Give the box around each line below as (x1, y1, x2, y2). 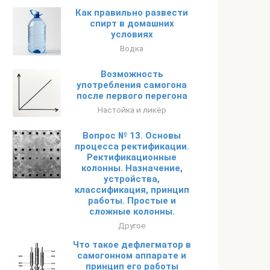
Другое (118, 221, 146, 230)
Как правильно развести (75, 7, 188, 18)
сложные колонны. (89, 206, 175, 217)
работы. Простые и (87, 195, 176, 206)
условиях (110, 29, 153, 40)
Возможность (100, 69, 163, 80)
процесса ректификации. (74, 141, 189, 152)
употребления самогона (77, 80, 187, 90)
